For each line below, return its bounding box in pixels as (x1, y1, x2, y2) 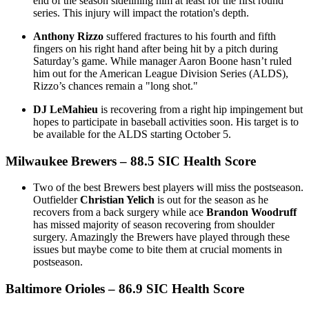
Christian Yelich (80, 194, 154, 206)
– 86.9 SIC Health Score (105, 281, 244, 297)
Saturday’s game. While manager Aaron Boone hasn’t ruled (33, 54, 292, 67)
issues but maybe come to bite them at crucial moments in (33, 243, 282, 256)
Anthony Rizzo (33, 30, 103, 42)
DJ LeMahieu (33, 103, 98, 115)
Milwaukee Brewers (6, 153, 117, 168)
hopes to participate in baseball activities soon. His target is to (33, 115, 299, 128)
